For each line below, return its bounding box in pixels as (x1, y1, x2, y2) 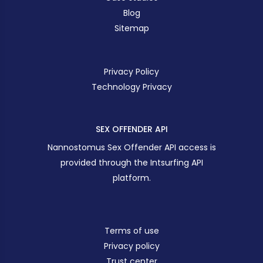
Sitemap (114, 22, 149, 35)
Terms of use (104, 225, 159, 237)
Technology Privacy (91, 81, 172, 93)
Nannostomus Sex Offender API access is (47, 141, 216, 154)
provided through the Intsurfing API (60, 157, 203, 169)
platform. (112, 172, 151, 184)
